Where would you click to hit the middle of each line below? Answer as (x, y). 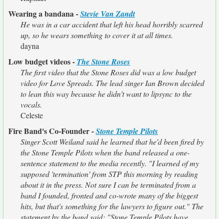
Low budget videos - (43, 61)
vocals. (31, 104)
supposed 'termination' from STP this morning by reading (109, 174)
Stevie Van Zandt (108, 14)
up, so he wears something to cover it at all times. (97, 35)
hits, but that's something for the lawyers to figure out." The (112, 206)
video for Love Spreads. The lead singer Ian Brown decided (112, 83)
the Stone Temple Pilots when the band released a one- (105, 152)
